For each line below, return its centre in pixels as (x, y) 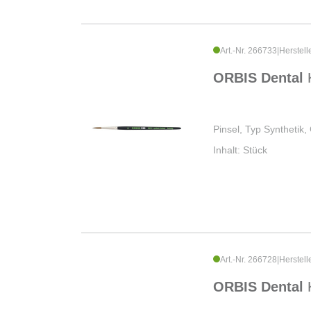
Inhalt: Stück (240, 150)
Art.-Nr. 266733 (249, 51)
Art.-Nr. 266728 (249, 260)
